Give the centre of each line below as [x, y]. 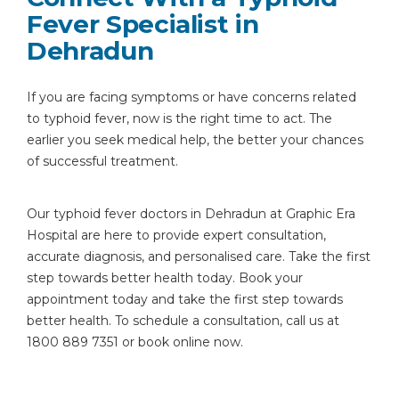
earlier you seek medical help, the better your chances [195, 140]
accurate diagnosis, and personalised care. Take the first [199, 256]
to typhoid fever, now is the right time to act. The [179, 118]
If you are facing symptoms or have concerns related [191, 97]
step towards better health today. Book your [165, 278]
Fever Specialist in [143, 24]
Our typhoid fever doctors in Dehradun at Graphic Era [191, 214]
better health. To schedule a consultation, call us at [183, 321]
